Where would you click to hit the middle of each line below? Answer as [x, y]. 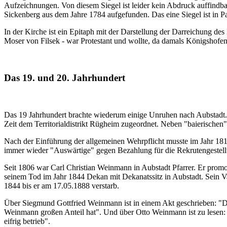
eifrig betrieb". [27, 221]
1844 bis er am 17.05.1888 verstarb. [63, 185]
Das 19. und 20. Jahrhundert [65, 78]
